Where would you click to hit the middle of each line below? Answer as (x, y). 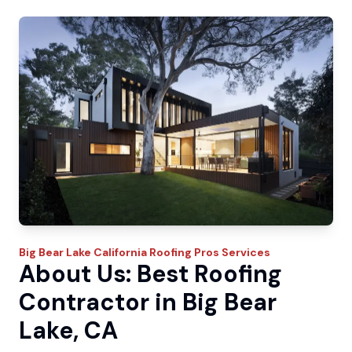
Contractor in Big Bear (148, 302)
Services (245, 252)
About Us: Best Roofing (150, 274)
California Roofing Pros (156, 252)
